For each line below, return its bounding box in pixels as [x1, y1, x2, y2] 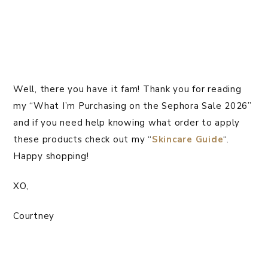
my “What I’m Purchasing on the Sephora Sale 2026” [13, 100, 252, 112]
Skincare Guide [151, 133, 224, 146]
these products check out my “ [13, 133, 152, 146]
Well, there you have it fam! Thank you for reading [13, 83, 242, 96]
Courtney [13, 210, 54, 223]
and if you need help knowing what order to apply [13, 117, 240, 129]
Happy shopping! [13, 150, 89, 163]
